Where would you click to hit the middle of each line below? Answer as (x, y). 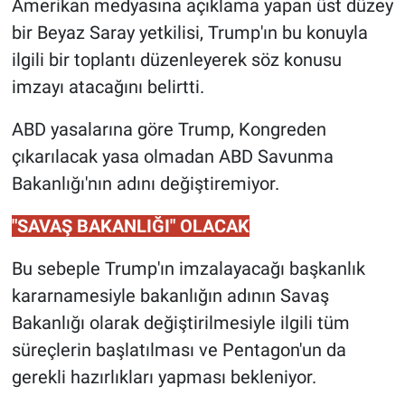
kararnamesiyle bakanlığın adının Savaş (170, 296)
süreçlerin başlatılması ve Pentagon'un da (179, 350)
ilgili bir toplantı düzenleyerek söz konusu (176, 60)
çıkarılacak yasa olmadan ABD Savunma (172, 157)
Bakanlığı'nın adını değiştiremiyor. (145, 184)
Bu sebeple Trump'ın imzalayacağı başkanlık (188, 269)
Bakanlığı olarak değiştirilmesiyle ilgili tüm (180, 323)
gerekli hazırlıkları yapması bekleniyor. (164, 377)
